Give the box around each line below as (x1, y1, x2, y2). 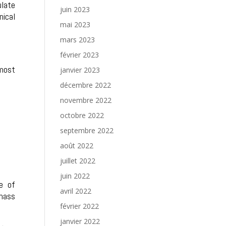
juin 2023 (60, 5, 90, 14)
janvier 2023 (60, 65, 100, 75)
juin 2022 (60, 171, 90, 181)
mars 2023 (60, 35, 95, 44)
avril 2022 (60, 186, 92, 196)
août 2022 (60, 141, 94, 150)
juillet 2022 (60, 156, 96, 165)
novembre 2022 (60, 95, 112, 105)
